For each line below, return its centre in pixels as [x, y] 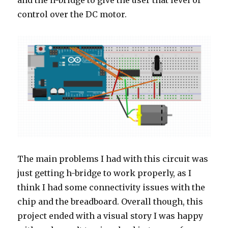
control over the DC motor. [72, 15]
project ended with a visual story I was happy [110, 216]
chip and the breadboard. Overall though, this [110, 201]
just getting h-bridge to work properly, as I [105, 173]
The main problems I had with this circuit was [113, 159]
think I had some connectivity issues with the [111, 187]
